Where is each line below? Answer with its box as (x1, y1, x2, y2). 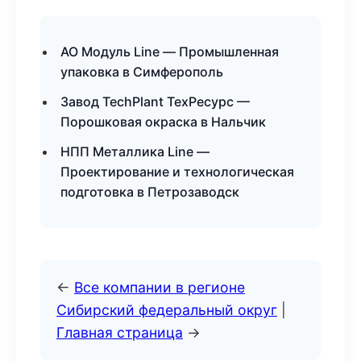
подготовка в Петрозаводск (60, 184, 239, 200)
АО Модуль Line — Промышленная (60, 44, 279, 60)
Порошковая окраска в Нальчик (60, 114, 266, 130)
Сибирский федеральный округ (56, 301, 277, 318)
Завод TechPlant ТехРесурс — (60, 93, 250, 110)
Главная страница (56, 324, 183, 341)
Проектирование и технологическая (60, 164, 294, 180)
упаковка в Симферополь (60, 64, 223, 80)
